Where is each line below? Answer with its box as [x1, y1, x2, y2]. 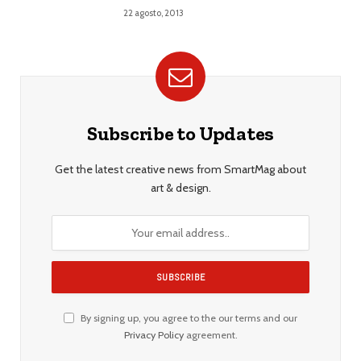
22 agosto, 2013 [123, 6, 184, 19]
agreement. [183, 328, 238, 341]
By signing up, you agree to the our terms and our [78, 311, 297, 324]
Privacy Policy [123, 328, 184, 341]
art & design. [150, 180, 211, 195]
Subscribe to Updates [86, 121, 275, 145]
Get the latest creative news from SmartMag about [55, 161, 306, 176]
